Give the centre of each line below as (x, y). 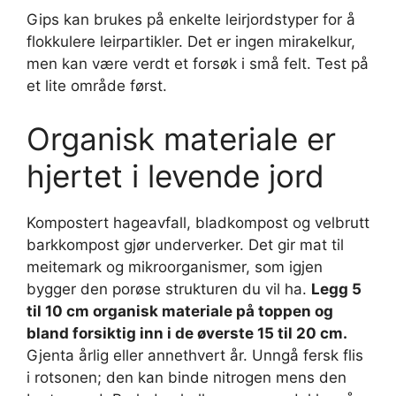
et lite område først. (97, 86)
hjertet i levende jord (175, 175)
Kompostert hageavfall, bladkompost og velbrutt (198, 222)
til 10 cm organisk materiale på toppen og (180, 311)
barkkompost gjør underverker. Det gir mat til (185, 244)
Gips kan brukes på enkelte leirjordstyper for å (191, 19)
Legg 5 (336, 289)
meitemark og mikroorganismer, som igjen (175, 267)
